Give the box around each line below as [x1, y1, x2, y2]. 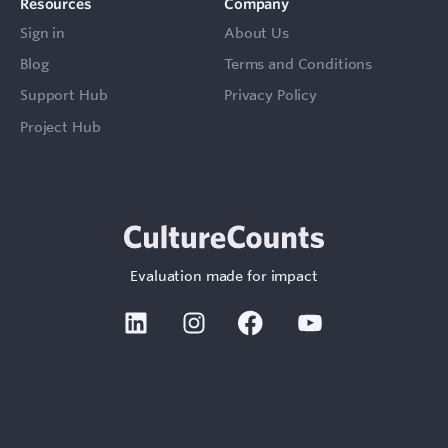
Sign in [20, 23, 66, 42]
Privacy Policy [224, 86, 318, 105]
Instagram [209, 309, 277, 328]
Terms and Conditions [224, 54, 373, 73]
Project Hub [20, 117, 101, 136]
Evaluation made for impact [130, 266, 318, 285]
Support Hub [20, 86, 108, 105]
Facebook [267, 309, 331, 328]
